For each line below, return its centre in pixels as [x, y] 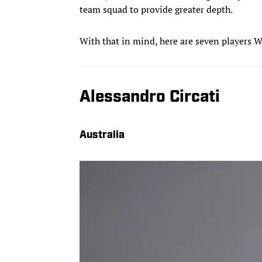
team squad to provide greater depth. [156, 9]
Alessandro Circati [150, 97]
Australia [102, 135]
